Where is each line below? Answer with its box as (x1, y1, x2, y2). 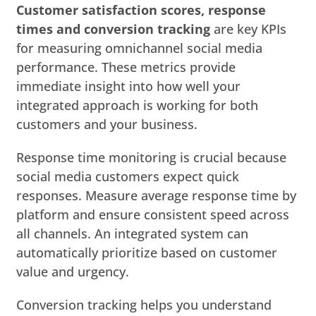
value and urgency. (16, 262, 130, 280)
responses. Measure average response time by (16, 186, 297, 204)
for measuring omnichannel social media (16, 39, 263, 56)
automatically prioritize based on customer (16, 243, 278, 261)
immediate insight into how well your (16, 77, 241, 95)
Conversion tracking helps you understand (16, 296, 272, 313)
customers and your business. (16, 115, 198, 133)
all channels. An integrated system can (16, 224, 249, 242)
